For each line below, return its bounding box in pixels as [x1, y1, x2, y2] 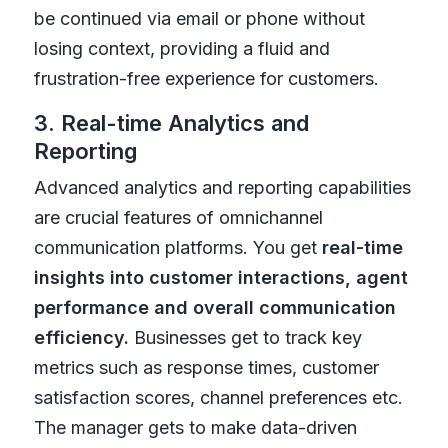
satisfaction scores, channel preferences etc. [33, 387, 403, 409]
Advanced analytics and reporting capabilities [33, 177, 411, 199]
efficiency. [33, 327, 129, 349]
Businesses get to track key [128, 327, 362, 349]
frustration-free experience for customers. [33, 68, 379, 90]
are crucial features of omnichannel [33, 207, 323, 229]
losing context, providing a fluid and [33, 38, 330, 60]
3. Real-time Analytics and [33, 110, 309, 137]
